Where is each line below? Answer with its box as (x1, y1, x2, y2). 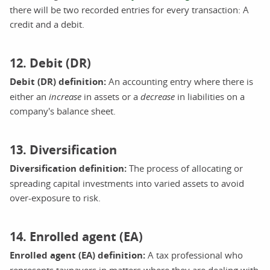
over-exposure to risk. (10, 191, 101, 204)
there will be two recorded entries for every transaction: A (10, 3, 249, 16)
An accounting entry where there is (106, 75, 253, 87)
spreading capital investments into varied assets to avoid (10, 177, 244, 189)
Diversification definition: (10, 162, 129, 175)
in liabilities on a (175, 90, 245, 102)
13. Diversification (10, 141, 117, 158)
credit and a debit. (10, 17, 84, 30)
